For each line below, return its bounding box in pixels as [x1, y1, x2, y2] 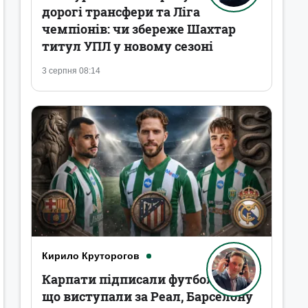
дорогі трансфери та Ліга [42, 3, 200, 20]
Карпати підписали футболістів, [42, 271, 247, 287]
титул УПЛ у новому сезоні [42, 38, 213, 54]
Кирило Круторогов [42, 250, 140, 261]
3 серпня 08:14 [42, 66, 100, 76]
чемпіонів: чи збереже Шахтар [42, 21, 236, 37]
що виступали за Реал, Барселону [42, 288, 253, 305]
